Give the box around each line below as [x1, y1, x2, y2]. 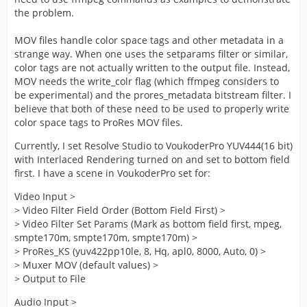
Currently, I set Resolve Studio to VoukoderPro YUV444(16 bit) [14, 139, 293, 152]
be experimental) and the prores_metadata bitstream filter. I [14, 88, 291, 101]
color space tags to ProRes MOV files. [14, 116, 183, 129]
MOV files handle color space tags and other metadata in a [14, 34, 284, 47]
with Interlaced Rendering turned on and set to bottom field [14, 153, 290, 166]
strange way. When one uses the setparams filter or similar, [14, 47, 288, 60]
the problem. [14, 6, 74, 19]
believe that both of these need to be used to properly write [14, 102, 289, 115]
